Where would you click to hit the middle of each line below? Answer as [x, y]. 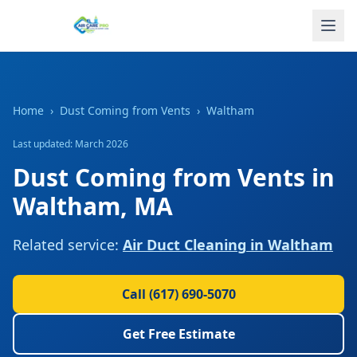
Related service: [66, 245]
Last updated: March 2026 [71, 144]
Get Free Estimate [178, 334]
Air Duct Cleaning [184, 245]
